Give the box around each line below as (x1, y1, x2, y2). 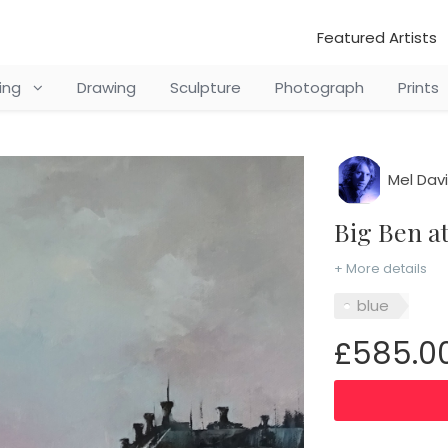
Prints (397, 77, 439, 98)
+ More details (333, 259, 427, 278)
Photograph (274, 77, 364, 98)
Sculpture (169, 77, 241, 98)
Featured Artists (317, 27, 437, 48)
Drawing (76, 77, 136, 98)
